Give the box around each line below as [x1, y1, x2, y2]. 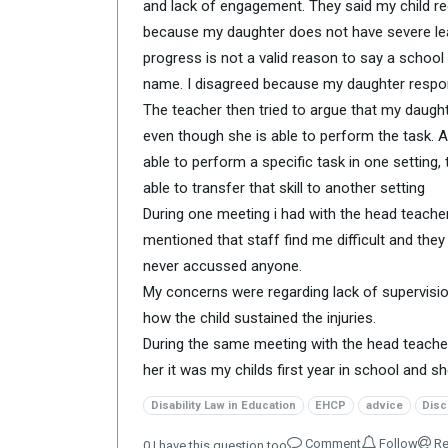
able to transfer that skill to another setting [143, 179, 425, 197]
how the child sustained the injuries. [143, 309, 376, 327]
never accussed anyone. [143, 257, 302, 275]
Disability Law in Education [150, 399, 296, 412]
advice [365, 399, 403, 412]
